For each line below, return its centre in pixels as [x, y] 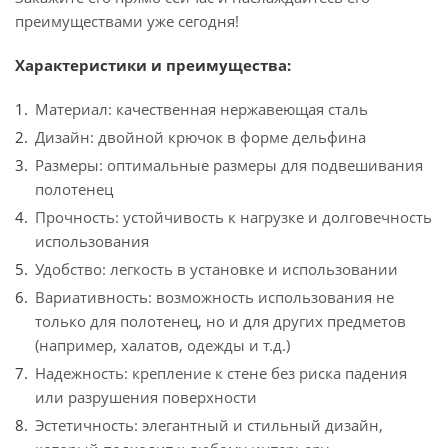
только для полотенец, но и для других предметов [220, 321]
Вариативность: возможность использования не [214, 297]
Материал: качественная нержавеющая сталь [201, 109]
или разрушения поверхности [146, 397]
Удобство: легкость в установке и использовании [216, 269]
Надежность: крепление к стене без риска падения [221, 373]
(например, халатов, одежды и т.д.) [162, 345]
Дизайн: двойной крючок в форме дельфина [200, 137]
